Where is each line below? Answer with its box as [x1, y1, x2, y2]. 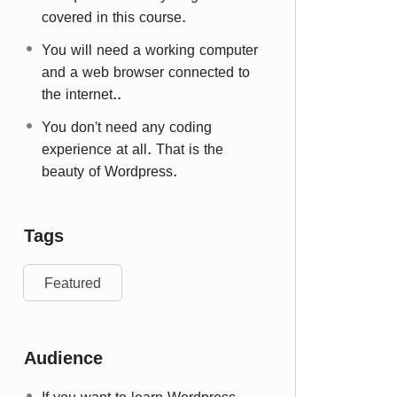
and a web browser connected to [42, 61, 250, 82]
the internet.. [42, 83, 121, 105]
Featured [44, 272, 101, 293]
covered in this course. [42, 6, 186, 27]
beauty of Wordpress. [42, 160, 177, 182]
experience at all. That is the [42, 138, 223, 160]
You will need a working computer [42, 39, 258, 60]
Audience [24, 344, 103, 371]
